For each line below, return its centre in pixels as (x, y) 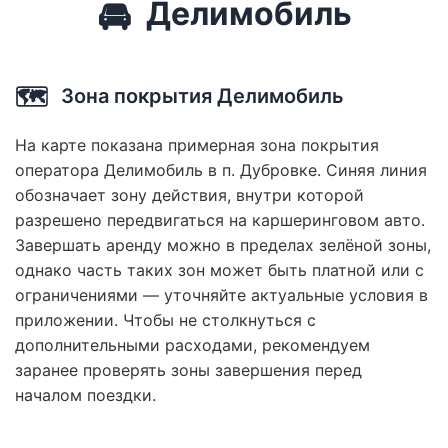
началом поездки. (85, 394)
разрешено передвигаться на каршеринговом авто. (220, 219)
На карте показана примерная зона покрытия (197, 144)
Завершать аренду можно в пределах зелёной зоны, (223, 244)
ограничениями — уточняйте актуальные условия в (221, 294)
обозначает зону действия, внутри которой (189, 194)
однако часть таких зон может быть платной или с (219, 269)
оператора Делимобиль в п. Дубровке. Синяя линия (221, 169)
